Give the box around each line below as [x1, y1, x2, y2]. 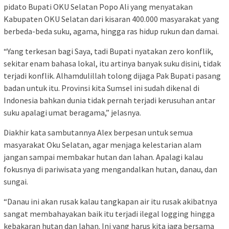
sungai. [4, 176, 28, 187]
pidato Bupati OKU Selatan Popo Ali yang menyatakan [4, 2, 193, 12]
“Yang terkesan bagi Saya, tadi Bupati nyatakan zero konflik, [4, 46, 213, 57]
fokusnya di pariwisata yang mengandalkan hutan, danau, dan [4, 164, 217, 175]
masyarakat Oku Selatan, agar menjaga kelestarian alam [4, 140, 201, 150]
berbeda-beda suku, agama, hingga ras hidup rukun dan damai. [4, 26, 219, 37]
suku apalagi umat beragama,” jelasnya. [4, 107, 141, 118]
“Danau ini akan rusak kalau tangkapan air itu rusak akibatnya [4, 196, 217, 207]
